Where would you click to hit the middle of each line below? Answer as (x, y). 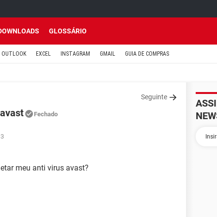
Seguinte (154, 97)
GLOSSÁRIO (68, 31)
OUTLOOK (14, 54)
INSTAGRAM (75, 54)
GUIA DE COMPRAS (147, 54)
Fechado (46, 114)
